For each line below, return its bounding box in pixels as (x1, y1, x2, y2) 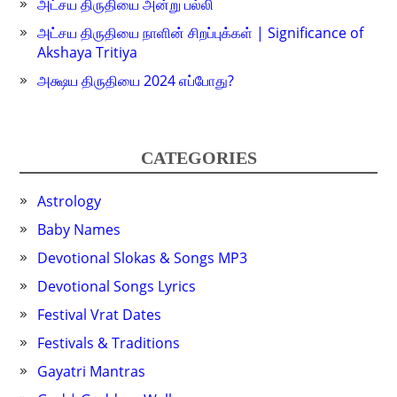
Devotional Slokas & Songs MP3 (37, 248, 248, 269)
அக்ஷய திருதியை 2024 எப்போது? (37, 71, 235, 91)
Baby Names (37, 220, 121, 240)
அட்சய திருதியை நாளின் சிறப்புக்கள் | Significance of (37, 23, 364, 43)
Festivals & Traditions (37, 333, 181, 354)
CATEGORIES (140, 148, 257, 168)
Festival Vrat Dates (37, 305, 162, 325)
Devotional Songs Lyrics (37, 276, 197, 297)
